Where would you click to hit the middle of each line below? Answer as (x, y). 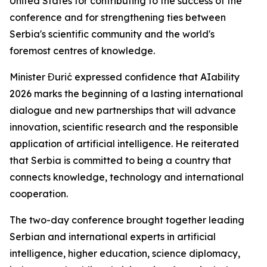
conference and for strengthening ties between (118, 17)
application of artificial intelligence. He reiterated (124, 144)
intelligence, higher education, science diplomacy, (125, 253)
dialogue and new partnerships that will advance (123, 110)
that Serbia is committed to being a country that (120, 160)
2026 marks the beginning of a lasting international (126, 94)
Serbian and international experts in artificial (113, 237)
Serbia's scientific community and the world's (112, 34)
